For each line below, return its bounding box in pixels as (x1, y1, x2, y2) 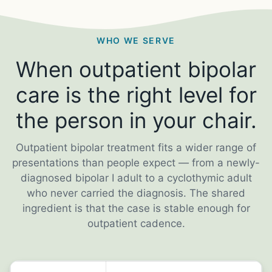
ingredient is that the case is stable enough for (22, 202, 250, 215)
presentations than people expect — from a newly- (12, 157, 260, 169)
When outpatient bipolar (16, 56, 256, 83)
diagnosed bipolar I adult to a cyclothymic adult (20, 172, 252, 185)
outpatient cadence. (87, 217, 185, 230)
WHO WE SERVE (96, 35, 176, 46)
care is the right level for (15, 82, 257, 108)
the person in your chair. (15, 107, 257, 134)
